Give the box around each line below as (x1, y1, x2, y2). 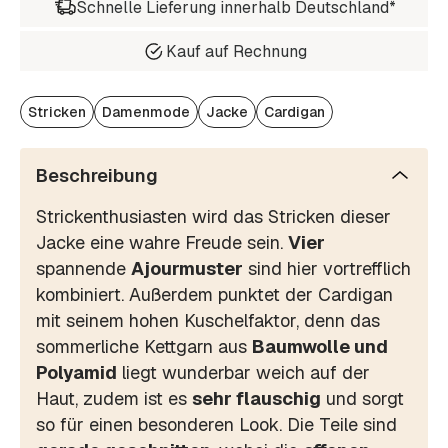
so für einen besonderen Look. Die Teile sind (36, 413, 397, 437)
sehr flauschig (192, 387, 321, 411)
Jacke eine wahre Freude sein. (36, 231, 288, 255)
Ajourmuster (131, 257, 243, 281)
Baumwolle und (252, 335, 388, 359)
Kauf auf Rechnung (165, 40, 307, 62)
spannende (36, 257, 131, 281)
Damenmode (102, 103, 190, 122)
